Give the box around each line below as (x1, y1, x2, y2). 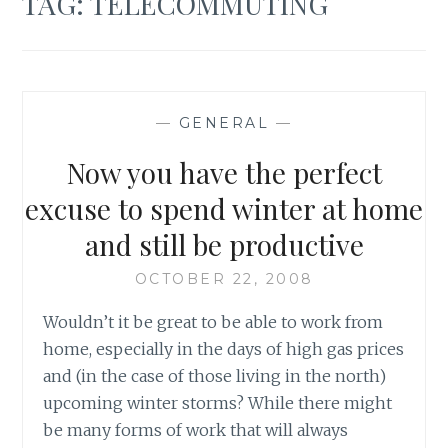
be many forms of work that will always (43, 419, 349, 440)
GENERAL (178, 113, 270, 132)
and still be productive (84, 225, 364, 263)
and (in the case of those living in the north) (43, 365, 387, 386)
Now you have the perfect (66, 153, 382, 191)
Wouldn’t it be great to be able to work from (43, 311, 384, 332)
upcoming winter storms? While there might (43, 392, 393, 413)
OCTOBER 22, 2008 (134, 269, 314, 288)
